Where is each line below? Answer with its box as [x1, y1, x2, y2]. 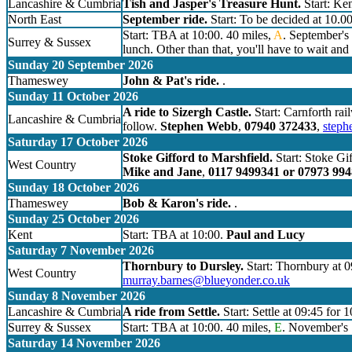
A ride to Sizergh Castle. [123, 105, 251, 119]
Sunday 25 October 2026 [8, 212, 139, 226]
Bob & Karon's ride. [123, 196, 231, 211]
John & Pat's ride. [123, 74, 219, 88]
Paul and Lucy [226, 228, 305, 242]
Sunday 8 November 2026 [8, 289, 145, 303]
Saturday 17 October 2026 [8, 135, 148, 149]
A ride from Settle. [123, 305, 220, 319]
